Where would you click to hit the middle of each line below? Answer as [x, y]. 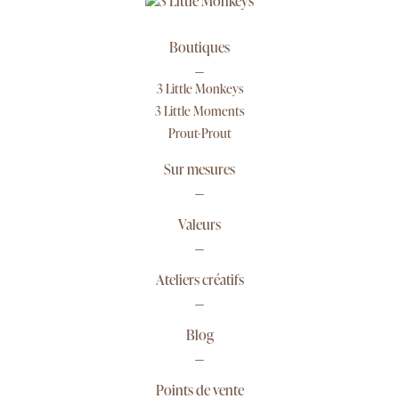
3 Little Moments [199, 111]
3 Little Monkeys [199, 89]
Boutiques [199, 48]
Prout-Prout [199, 134]
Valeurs [199, 225]
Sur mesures [199, 170]
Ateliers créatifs [199, 280]
